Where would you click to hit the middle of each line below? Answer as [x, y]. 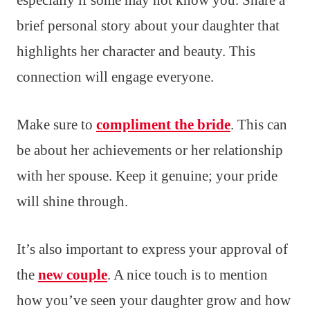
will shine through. [72, 202]
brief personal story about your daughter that [148, 26]
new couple [73, 275]
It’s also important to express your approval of [152, 249]
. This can [259, 125]
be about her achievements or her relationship [150, 151]
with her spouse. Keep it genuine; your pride [147, 176]
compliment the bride [163, 125]
